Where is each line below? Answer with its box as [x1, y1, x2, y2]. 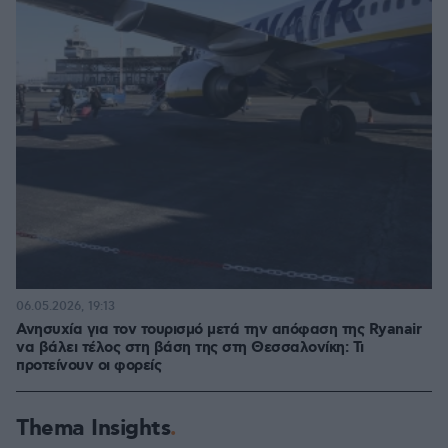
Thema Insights [16, 414, 170, 443]
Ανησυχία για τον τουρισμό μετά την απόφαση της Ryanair [16, 320, 421, 340]
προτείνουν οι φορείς [16, 356, 161, 376]
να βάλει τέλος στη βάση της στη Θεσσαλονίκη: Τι [16, 338, 364, 358]
